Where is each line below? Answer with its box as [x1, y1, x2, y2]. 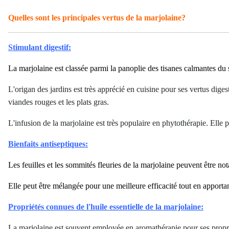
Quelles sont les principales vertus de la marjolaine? [8, 13, 186, 22]
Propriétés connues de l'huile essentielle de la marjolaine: [8, 202, 203, 211]
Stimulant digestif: [8, 43, 71, 52]
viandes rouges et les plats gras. [8, 98, 109, 106]
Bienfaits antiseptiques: [8, 140, 88, 148]
